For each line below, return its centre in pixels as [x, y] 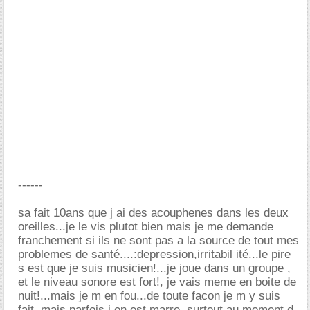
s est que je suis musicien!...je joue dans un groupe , [154, 268]
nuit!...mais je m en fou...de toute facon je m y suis [149, 296]
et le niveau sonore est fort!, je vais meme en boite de [157, 282]
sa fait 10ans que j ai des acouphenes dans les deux [153, 213]
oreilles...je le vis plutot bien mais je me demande [146, 227]
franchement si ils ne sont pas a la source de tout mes [158, 240]
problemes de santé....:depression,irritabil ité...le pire [154, 254]
